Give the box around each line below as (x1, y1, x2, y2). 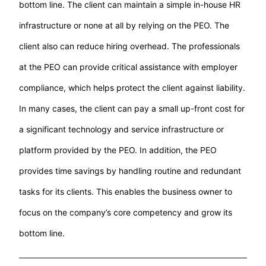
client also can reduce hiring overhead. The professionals (19, 41, 240, 52)
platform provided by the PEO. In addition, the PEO (19, 145, 217, 156)
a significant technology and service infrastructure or (19, 124, 224, 135)
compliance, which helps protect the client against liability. (19, 83, 246, 93)
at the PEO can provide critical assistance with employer (19, 62, 238, 72)
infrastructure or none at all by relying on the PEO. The (19, 20, 230, 31)
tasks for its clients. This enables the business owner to (19, 186, 233, 197)
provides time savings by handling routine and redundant (19, 166, 242, 176)
